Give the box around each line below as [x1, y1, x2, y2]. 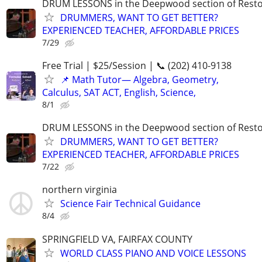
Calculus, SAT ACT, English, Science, [42, 86, 196, 99]
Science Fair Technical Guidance [60, 197, 201, 211]
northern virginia [42, 183, 117, 196]
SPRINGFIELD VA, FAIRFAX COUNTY [42, 232, 192, 246]
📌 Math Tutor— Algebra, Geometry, [60, 73, 219, 86]
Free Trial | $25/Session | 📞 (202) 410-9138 [42, 59, 232, 72]
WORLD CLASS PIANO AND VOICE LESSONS [60, 246, 246, 260]
